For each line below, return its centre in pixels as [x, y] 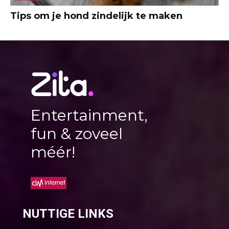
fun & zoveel [77, 133]
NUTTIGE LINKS [68, 213]
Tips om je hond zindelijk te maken [96, 16]
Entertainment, [89, 115]
